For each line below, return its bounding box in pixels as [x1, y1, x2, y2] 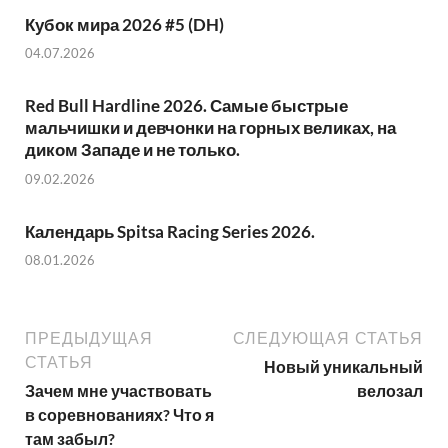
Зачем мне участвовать [25, 381, 212, 401]
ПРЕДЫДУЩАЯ [25, 329, 153, 348]
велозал [357, 381, 423, 401]
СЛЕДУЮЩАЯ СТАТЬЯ [233, 329, 423, 348]
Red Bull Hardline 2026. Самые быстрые [25, 95, 348, 117]
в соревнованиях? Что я [25, 405, 214, 425]
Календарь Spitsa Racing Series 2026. [25, 220, 315, 242]
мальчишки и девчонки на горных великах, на [25, 117, 396, 139]
